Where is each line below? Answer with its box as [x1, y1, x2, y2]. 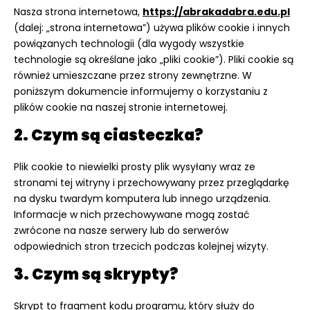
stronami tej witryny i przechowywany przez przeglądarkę [14, 176, 289, 190]
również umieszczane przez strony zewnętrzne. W [14, 69, 252, 82]
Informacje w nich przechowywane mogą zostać [14, 208, 250, 221]
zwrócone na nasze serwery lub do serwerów [14, 224, 228, 237]
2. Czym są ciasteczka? [14, 125, 203, 146]
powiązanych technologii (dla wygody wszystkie [14, 37, 244, 51]
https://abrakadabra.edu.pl [143, 5, 290, 19]
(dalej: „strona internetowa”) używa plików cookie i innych [14, 21, 290, 35]
